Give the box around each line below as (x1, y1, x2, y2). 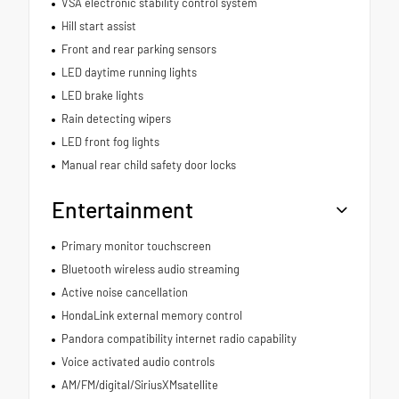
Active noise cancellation (61, 284, 188, 299)
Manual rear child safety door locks (61, 157, 236, 172)
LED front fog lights (61, 134, 159, 149)
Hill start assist (61, 18, 136, 33)
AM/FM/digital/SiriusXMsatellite (61, 377, 218, 392)
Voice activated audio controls (61, 354, 215, 369)
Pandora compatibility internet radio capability (61, 330, 297, 346)
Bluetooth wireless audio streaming (61, 261, 240, 276)
